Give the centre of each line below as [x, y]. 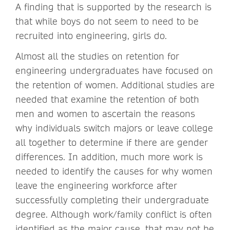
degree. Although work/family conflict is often [114, 214]
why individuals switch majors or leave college [114, 128]
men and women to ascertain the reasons [105, 113]
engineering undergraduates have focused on [114, 70]
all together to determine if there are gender [112, 142]
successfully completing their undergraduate [112, 200]
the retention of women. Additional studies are [115, 85]
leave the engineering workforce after [96, 185]
